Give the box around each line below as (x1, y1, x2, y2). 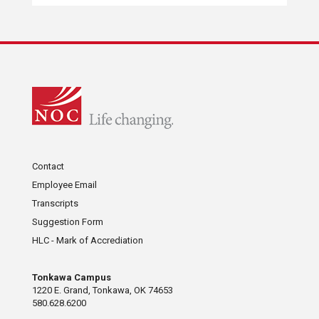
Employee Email (31, 179, 97, 191)
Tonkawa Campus (31, 272, 111, 283)
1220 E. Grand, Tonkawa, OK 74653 (31, 285, 173, 296)
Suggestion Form (31, 216, 103, 228)
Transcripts (31, 198, 78, 209)
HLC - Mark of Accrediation (31, 235, 143, 246)
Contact (31, 161, 64, 172)
